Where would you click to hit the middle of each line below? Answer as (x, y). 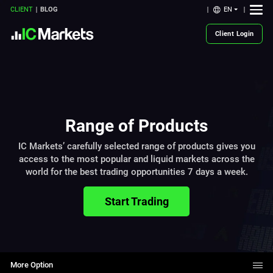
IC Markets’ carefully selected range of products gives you (136, 147)
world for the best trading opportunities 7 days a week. (136, 172)
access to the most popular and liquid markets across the (136, 159)
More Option (32, 265)
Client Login (234, 34)
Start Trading (136, 201)
